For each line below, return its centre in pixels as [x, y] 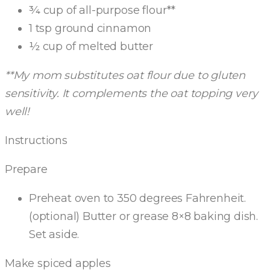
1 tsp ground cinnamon [90, 28]
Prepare [26, 169]
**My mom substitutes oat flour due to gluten [125, 75]
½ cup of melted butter [91, 46]
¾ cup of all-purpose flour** [102, 10]
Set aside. [54, 234]
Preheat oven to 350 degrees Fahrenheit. [137, 198]
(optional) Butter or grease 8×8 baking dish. [144, 216]
